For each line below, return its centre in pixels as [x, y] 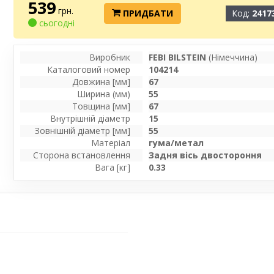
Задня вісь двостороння [206, 155]
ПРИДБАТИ [147, 13]
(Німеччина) [232, 57]
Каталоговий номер [89, 70]
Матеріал [111, 143]
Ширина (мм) [104, 94]
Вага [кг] [113, 168]
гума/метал [176, 143]
